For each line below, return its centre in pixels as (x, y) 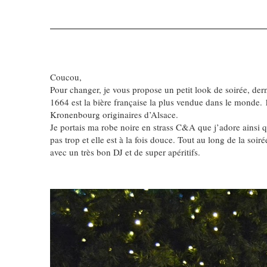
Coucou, (66, 77)
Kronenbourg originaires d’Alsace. (114, 114)
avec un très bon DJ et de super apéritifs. (125, 152)
